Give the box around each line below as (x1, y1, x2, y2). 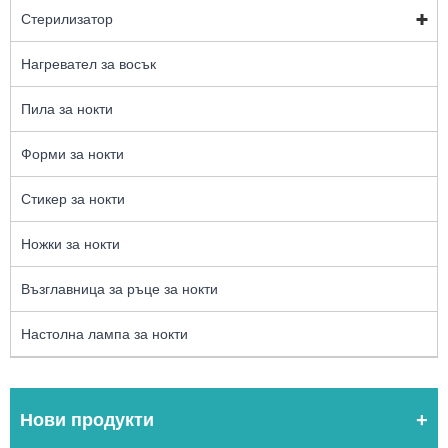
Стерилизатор (21, 10, 113, 27)
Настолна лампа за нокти (21, 325, 188, 342)
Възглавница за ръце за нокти (21, 280, 218, 297)
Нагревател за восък (21, 55, 156, 72)
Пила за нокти (21, 100, 113, 117)
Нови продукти (20, 409, 154, 430)
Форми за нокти (21, 145, 124, 162)
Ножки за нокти (21, 235, 120, 252)
